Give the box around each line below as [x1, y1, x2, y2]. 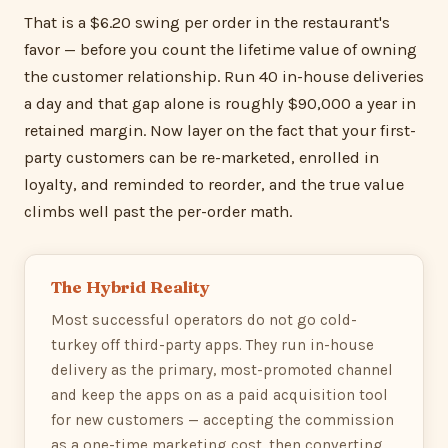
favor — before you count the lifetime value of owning [24, 40, 417, 60]
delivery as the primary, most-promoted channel [50, 360, 393, 379]
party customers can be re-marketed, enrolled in [24, 148, 379, 168]
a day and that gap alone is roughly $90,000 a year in [24, 94, 416, 114]
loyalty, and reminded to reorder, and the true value [24, 175, 404, 195]
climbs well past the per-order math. [24, 202, 292, 222]
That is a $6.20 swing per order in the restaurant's [24, 13, 390, 33]
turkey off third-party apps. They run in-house [50, 335, 374, 354]
